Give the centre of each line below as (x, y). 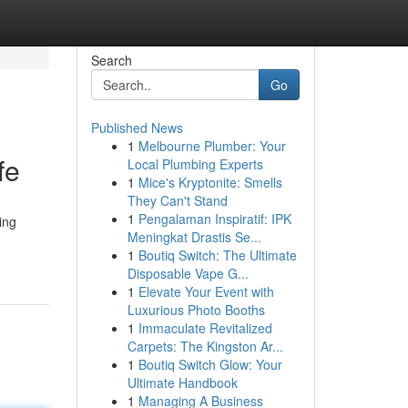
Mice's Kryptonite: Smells (210, 182)
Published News (137, 127)
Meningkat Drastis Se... (194, 237)
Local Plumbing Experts (195, 164)
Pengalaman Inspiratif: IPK (214, 219)
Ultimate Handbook (182, 382)
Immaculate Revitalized (205, 328)
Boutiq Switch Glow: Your (210, 364)
